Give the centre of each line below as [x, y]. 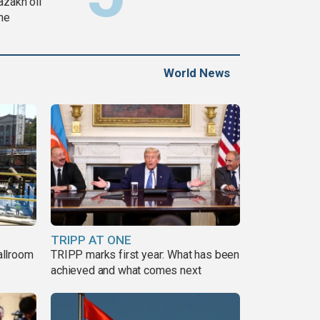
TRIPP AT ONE [91, 240]
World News [197, 73]
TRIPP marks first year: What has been [145, 254]
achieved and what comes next [126, 270]
